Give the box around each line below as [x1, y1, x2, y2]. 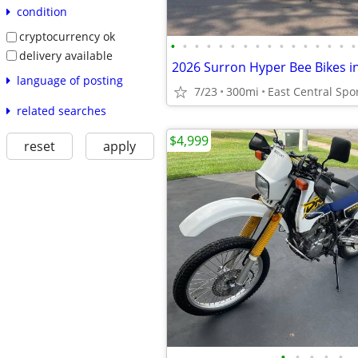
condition [16, 3, 67, 19]
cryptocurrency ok [18, 28, 115, 44]
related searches [16, 103, 106, 119]
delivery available [18, 47, 113, 63]
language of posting [16, 73, 123, 89]
